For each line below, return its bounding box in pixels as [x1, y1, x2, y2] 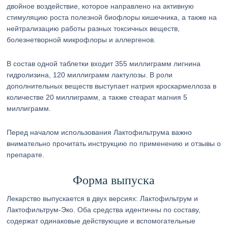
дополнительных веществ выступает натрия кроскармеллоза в [7, 82, 217, 90]
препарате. [7, 151, 45, 159]
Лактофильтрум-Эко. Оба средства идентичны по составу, [7, 206, 201, 214]
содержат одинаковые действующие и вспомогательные [7, 217, 196, 225]
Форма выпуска [73, 174, 155, 187]
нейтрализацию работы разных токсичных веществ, [7, 24, 180, 33]
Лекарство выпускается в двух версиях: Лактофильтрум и [7, 194, 198, 203]
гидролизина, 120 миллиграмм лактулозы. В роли [7, 71, 173, 79]
